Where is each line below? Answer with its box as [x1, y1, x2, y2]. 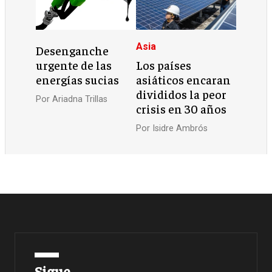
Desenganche [36, 42, 109, 58]
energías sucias [36, 72, 120, 87]
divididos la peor [136, 86, 226, 101]
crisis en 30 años [136, 101, 226, 116]
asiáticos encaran [136, 72, 231, 87]
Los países [136, 57, 191, 72]
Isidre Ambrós [152, 123, 208, 134]
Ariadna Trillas [52, 94, 108, 105]
